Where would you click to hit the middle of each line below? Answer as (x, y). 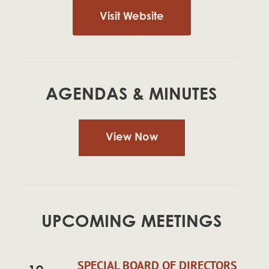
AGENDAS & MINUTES (131, 95)
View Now (131, 138)
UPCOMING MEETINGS (131, 222)
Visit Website (131, 18)
